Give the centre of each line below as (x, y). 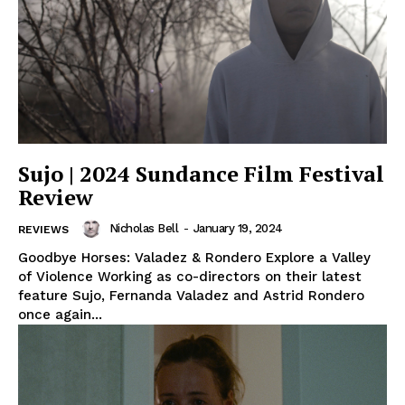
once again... (60, 314)
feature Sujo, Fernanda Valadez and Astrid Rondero (191, 295)
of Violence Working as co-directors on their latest (190, 276)
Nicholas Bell (143, 229)
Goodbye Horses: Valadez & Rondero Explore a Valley (194, 257)
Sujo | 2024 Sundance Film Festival (201, 173)
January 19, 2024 (238, 229)
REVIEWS (43, 229)
